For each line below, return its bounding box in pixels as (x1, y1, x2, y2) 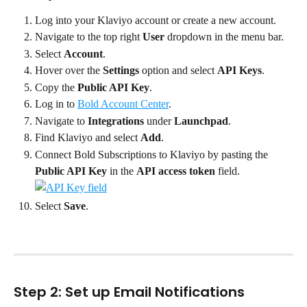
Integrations (88, 114, 144, 127)
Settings (103, 64, 139, 77)
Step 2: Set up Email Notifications (14, 282, 245, 302)
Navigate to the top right (35, 31, 143, 43)
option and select (139, 64, 217, 77)
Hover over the (35, 64, 103, 77)
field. (215, 164, 240, 177)
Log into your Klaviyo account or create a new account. (35, 14, 276, 26)
